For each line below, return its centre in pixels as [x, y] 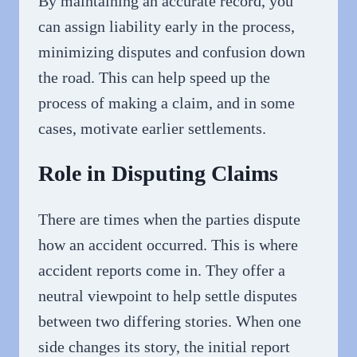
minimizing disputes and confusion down [172, 52]
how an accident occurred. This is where [168, 245]
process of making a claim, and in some [167, 103]
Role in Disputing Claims [158, 174]
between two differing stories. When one [170, 322]
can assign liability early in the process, [167, 27]
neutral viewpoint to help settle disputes [168, 296]
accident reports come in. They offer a [162, 271]
